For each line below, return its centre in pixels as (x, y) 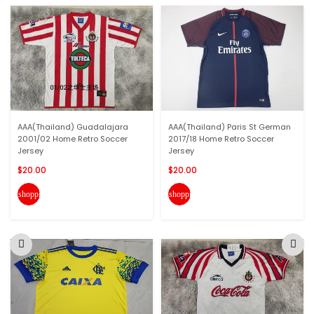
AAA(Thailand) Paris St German (230, 127)
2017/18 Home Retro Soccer (221, 139)
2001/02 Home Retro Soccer (73, 139)
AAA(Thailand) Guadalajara (73, 127)
